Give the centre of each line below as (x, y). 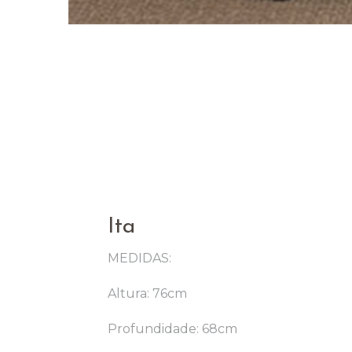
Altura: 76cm (147, 294)
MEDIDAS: (139, 258)
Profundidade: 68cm (172, 329)
